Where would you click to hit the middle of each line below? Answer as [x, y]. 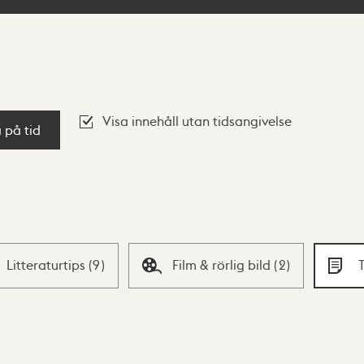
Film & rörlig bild [223, 265]
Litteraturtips [47, 265]
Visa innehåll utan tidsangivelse [197, 121]
